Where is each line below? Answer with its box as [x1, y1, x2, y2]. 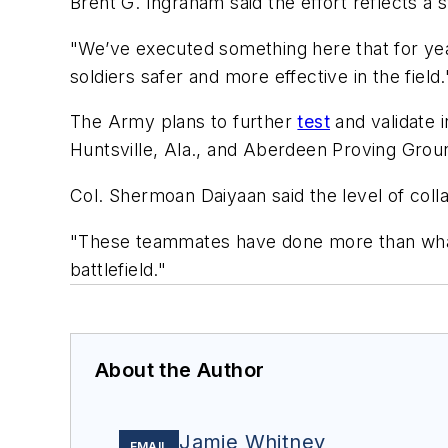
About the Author [95, 357, 265, 382]
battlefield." [70, 258, 167, 280]
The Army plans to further [70, 111, 298, 133]
